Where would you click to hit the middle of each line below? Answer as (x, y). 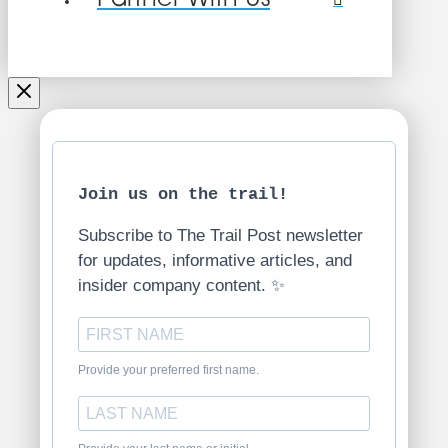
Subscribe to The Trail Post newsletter (220, 235)
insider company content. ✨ (181, 285)
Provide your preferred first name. (168, 369)
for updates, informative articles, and (215, 260)
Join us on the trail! (183, 194)
